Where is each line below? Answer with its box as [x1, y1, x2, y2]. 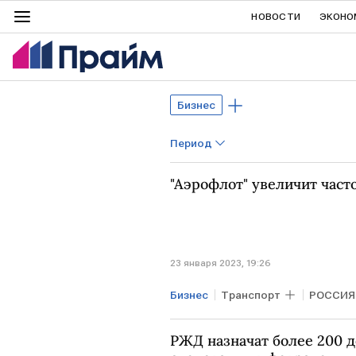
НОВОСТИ [251, 11, 301, 22]
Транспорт [221, 288, 281, 301]
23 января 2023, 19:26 [170, 257, 271, 269]
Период [170, 137, 212, 149]
